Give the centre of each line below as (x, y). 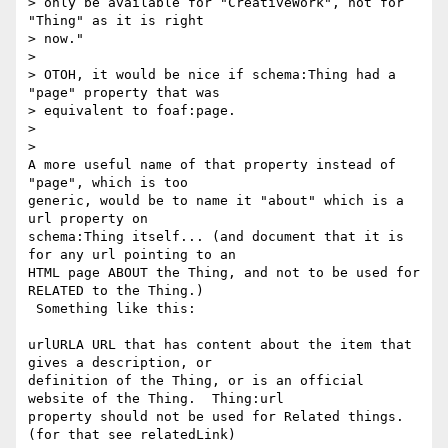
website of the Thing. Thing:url (156, 399)
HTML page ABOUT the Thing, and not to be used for (224, 273)
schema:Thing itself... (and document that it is (216, 237)
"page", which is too (108, 183)
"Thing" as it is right (116, 21)
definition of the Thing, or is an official (196, 381)
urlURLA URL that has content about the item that (220, 345)
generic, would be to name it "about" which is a (216, 201)
